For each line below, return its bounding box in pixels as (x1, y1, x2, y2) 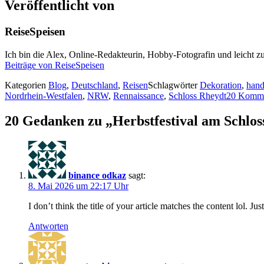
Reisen (123, 80, 148, 90)
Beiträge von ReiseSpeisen (5, 60, 104, 70)
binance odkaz (68, 170, 126, 180)
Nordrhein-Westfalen (5, 91, 82, 101)
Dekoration (200, 80, 242, 90)
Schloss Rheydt (169, 91, 226, 101)
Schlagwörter (148, 80, 200, 90)
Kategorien (5, 80, 48, 90)
